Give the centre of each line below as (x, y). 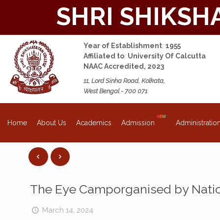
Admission (139, 123)
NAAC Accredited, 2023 (124, 66)
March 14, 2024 (68, 210)
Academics (94, 123)
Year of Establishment (123, 45)
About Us (52, 123)
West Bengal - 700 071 (115, 91)
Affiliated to (104, 56)
